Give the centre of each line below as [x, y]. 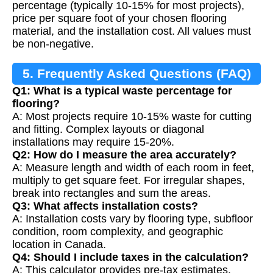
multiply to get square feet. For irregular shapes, [129, 180]
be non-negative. [53, 44]
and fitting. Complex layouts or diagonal [108, 129]
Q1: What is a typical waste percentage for [122, 90]
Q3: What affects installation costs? [105, 206]
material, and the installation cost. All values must [132, 31]
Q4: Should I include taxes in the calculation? [130, 257]
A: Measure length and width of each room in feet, [133, 167]
